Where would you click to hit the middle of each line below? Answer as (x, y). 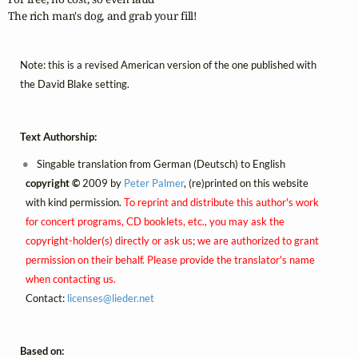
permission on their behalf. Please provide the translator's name (170, 259)
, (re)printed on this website (246, 183)
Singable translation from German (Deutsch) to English (160, 163)
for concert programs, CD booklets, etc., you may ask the (155, 221)
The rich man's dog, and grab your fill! (103, 16)
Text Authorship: (58, 136)
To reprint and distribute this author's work (221, 202)
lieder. (125, 298)
